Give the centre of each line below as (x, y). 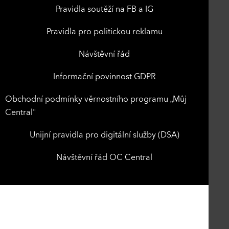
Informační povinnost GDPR (104, 77)
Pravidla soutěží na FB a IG (104, 9)
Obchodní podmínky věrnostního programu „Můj (96, 99)
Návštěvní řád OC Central (104, 158)
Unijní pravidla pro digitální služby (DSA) (104, 135)
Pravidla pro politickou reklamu (104, 32)
